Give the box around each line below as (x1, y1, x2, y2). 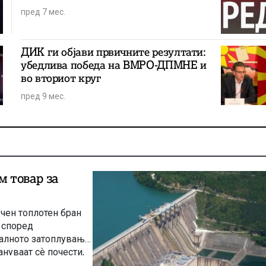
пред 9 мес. (20, 91, 65, 101)
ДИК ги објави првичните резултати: (20, 45, 206, 59)
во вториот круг (20, 71, 102, 85)
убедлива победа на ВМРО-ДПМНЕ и (20, 58, 207, 72)
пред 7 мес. (20, 7, 65, 17)
